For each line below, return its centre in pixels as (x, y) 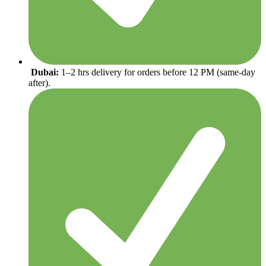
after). (39, 83)
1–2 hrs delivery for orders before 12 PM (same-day (157, 72)
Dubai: (45, 72)
